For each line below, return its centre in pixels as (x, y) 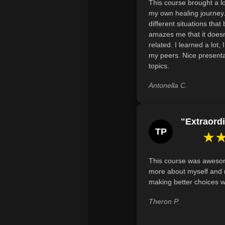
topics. (159, 66)
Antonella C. (168, 86)
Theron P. (164, 202)
